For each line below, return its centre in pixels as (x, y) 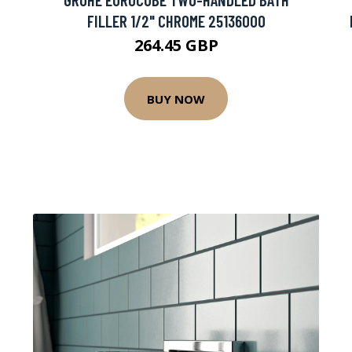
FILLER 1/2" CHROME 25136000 (176, 21)
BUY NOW (176, 99)
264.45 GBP (176, 45)
